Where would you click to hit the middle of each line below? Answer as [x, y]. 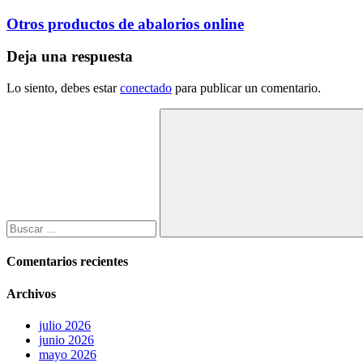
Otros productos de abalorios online [125, 23]
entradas [42, 38]
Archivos [31, 293]
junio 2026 [66, 340]
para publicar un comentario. [246, 88]
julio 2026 [65, 325]
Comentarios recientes [67, 262]
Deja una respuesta [70, 57]
